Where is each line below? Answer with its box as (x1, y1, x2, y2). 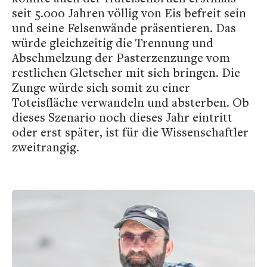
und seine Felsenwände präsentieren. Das (12, 20, 236, 36)
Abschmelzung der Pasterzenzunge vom (12, 49, 230, 66)
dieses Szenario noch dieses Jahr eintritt (12, 109, 232, 126)
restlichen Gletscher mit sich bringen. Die (12, 64, 240, 81)
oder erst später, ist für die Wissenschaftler (12, 124, 249, 141)
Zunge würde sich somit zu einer (12, 79, 190, 96)
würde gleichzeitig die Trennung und (12, 35, 213, 51)
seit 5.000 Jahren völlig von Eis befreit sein (12, 5, 246, 21)
